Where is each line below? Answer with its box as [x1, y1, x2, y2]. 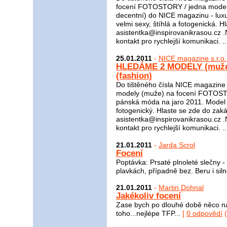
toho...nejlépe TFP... [116, 209, 182, 218]
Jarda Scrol [159, 140, 195, 149]
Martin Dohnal [159, 183, 204, 192]
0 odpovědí [186, 209, 222, 218]
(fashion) [116, 70, 152, 81]
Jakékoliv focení [116, 191, 181, 201]
